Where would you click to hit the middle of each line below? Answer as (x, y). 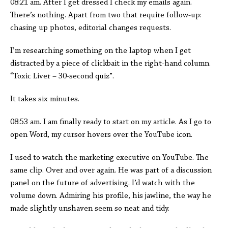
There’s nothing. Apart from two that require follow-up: (106, 15)
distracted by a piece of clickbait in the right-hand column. (110, 64)
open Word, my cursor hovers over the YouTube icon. (102, 135)
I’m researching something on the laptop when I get (101, 51)
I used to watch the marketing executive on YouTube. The (109, 158)
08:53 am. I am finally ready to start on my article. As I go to (111, 122)
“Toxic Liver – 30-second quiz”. (64, 76)
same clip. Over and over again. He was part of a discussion (111, 170)
